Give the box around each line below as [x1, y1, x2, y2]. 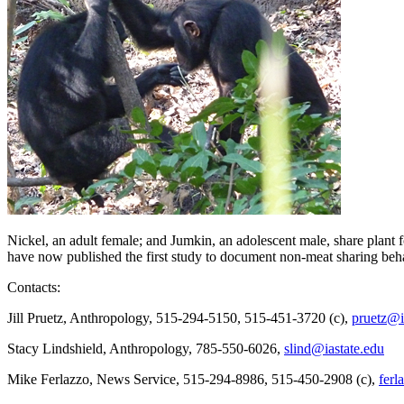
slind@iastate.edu [284, 340, 384, 356]
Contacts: [7, 279, 60, 295]
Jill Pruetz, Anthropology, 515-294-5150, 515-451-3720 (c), [7, 309, 352, 326]
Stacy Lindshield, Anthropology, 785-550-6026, [7, 340, 284, 356]
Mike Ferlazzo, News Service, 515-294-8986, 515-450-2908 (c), [7, 371, 379, 387]
